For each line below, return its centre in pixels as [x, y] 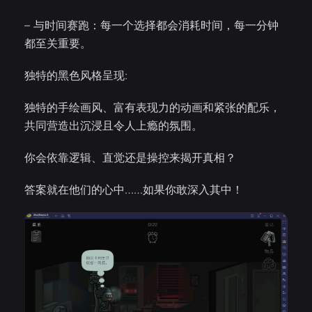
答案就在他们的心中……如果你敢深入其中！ [134, 189]
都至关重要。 [58, 43]
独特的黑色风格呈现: [76, 75]
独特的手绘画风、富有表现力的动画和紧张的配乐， [153, 107]
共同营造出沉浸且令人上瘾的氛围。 [114, 125]
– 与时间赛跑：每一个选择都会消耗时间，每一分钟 [151, 25]
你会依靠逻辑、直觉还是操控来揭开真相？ [130, 157]
